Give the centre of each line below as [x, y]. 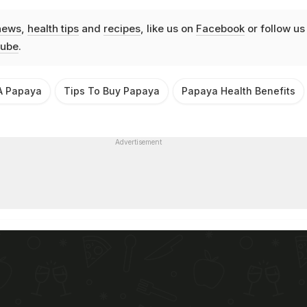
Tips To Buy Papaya [112, 91]
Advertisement [138, 142]
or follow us [274, 29]
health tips [53, 29]
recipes [122, 29]
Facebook [220, 29]
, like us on [168, 29]
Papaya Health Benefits [238, 91]
